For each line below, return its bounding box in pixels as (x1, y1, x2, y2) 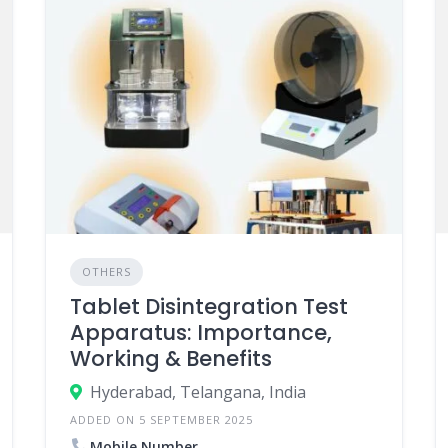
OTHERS (81, 263, 131, 279)
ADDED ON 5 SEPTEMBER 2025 (69, 411, 253, 427)
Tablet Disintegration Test (69, 291, 348, 321)
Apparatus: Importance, (69, 317, 332, 347)
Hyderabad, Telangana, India (89, 380, 306, 403)
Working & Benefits (69, 343, 272, 373)
